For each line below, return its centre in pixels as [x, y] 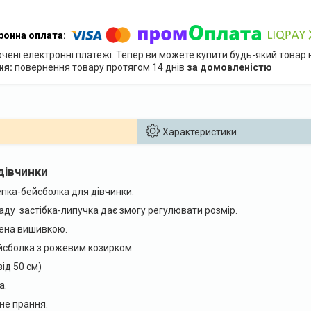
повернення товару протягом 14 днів [100, 67]
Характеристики [199, 132]
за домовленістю [229, 67]
